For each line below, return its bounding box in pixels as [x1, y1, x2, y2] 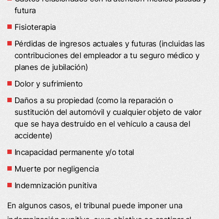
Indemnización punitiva [15, 180, 97, 190]
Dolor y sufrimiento [15, 78, 83, 88]
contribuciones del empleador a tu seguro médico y [15, 50, 200, 60]
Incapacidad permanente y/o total [15, 147, 134, 157]
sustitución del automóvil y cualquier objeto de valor [15, 107, 202, 117]
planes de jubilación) [15, 62, 88, 72]
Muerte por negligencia [15, 163, 99, 174]
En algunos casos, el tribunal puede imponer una [7, 200, 183, 210]
